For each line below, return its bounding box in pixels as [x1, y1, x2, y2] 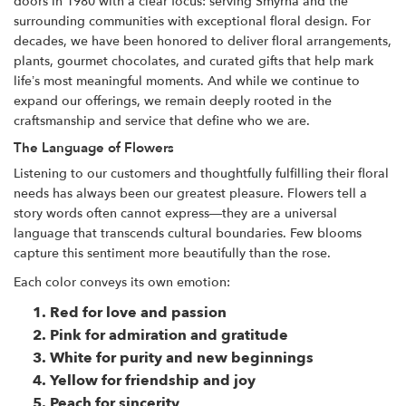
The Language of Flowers [14, 139, 174, 157]
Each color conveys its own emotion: [14, 274, 230, 291]
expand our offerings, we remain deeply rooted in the [14, 92, 332, 110]
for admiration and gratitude [85, 325, 288, 345]
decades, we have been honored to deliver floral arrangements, [14, 33, 391, 50]
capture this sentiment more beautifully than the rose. [14, 245, 331, 262]
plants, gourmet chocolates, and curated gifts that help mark [14, 53, 373, 70]
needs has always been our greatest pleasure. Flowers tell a [14, 185, 367, 202]
